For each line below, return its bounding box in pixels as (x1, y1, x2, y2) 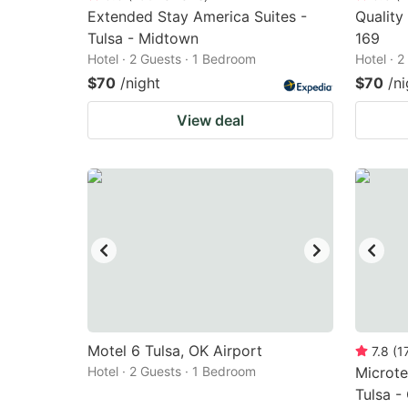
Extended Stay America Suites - (87, 7, 307, 25)
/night (120, 74, 160, 92)
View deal (177, 111, 244, 129)
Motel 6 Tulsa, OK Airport (87, 342, 262, 360)
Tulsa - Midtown (87, 29, 199, 47)
